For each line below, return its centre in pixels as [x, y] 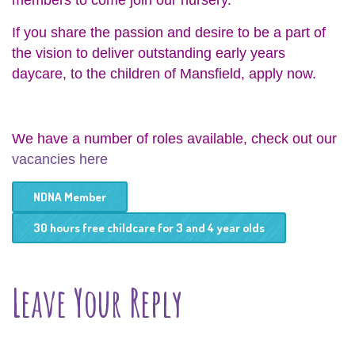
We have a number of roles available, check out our [174, 139]
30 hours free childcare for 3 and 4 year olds [149, 228]
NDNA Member [70, 197]
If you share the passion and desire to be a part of [169, 32]
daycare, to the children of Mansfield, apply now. [164, 74]
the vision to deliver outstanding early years [149, 53]
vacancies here [60, 159]
